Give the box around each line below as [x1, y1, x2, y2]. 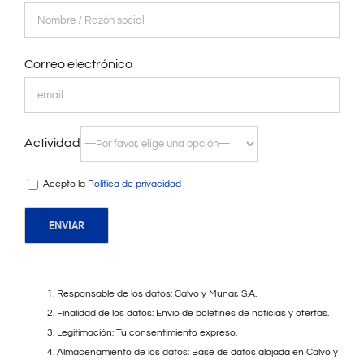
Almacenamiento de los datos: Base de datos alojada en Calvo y [57, 347, 338, 358]
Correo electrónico [24, 58, 132, 71]
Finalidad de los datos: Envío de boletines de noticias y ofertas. [57, 308, 329, 319]
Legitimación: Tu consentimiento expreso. [57, 327, 237, 339]
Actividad [24, 136, 80, 150]
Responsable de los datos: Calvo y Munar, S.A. [57, 288, 257, 300]
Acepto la [41, 179, 88, 190]
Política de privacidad [88, 179, 181, 190]
